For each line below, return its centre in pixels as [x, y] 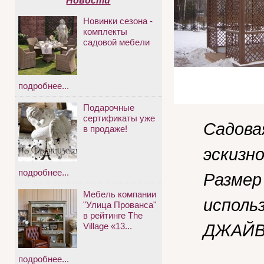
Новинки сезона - [118, 21]
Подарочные [109, 108]
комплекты [105, 32]
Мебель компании [120, 194]
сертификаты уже [119, 118]
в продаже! [105, 129]
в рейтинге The [113, 216]
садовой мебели [116, 42]
